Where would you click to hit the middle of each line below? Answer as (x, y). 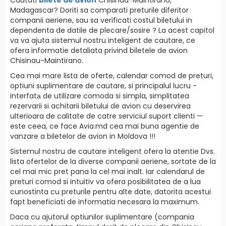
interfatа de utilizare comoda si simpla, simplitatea (100, 96)
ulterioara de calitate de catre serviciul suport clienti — (106, 116)
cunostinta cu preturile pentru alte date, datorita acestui (110, 191)
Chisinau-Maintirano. (47, 60)
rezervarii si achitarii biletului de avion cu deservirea (100, 106)
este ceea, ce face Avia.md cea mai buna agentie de (105, 126)
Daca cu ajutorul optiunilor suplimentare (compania (102, 217)
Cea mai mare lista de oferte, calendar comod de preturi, (112, 75)
